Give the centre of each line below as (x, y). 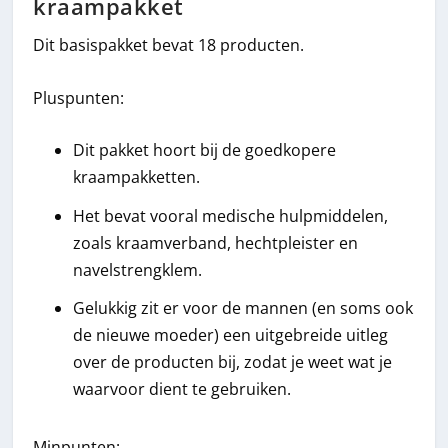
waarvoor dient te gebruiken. (182, 388)
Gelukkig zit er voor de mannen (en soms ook (243, 307)
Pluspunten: (79, 97)
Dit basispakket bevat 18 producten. (169, 45)
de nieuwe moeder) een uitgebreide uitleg (231, 334)
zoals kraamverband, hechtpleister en (216, 242)
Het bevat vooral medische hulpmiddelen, (231, 215)
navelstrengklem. (138, 269)
